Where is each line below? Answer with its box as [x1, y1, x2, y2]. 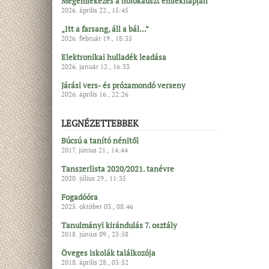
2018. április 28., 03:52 [61, 258, 128, 267]
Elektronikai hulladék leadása [61, 51, 166, 62]
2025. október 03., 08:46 [61, 202, 133, 211]
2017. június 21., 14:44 [61, 146, 128, 154]
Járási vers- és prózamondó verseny [61, 79, 186, 91]
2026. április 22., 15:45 [61, 6, 128, 14]
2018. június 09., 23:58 [61, 230, 128, 239]
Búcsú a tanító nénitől [61, 135, 139, 146]
